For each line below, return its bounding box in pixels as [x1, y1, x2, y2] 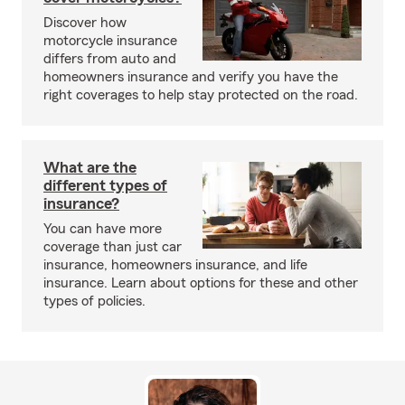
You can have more [43, 221, 162, 236]
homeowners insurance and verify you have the [43, 70, 338, 84]
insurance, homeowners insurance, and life [43, 258, 307, 272]
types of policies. [43, 294, 146, 308]
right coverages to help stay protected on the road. [43, 88, 358, 102]
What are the [43, 159, 137, 175]
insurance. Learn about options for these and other [43, 276, 358, 290]
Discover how [43, 15, 127, 30]
